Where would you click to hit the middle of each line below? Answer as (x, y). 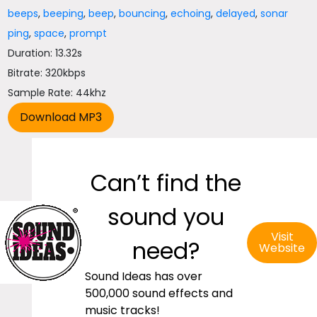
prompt (88, 33)
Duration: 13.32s (45, 53)
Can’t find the (166, 183)
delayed (236, 13)
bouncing (143, 13)
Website (282, 248)
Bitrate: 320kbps (47, 73)
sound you (166, 217)
